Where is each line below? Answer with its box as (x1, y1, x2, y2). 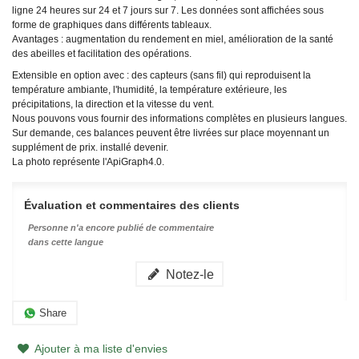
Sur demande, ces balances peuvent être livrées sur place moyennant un (12, 127, 329, 139)
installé (100, 142, 131, 154)
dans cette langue (28, 237, 103, 248)
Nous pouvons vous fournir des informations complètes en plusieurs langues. (12, 113, 347, 125)
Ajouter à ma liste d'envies (34, 342, 167, 356)
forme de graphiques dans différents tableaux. (12, 19, 212, 31)
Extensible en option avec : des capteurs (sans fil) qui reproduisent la (12, 70, 311, 82)
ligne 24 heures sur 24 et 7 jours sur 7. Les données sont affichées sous (12, 5, 324, 17)
